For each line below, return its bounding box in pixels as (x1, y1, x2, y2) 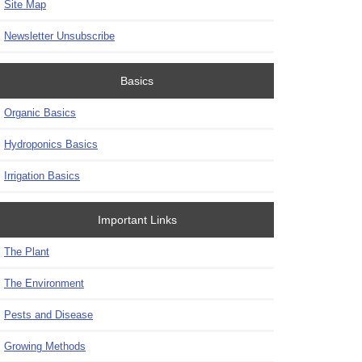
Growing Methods (4, 339, 86, 352)
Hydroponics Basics (4, 137, 98, 150)
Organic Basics (4, 106, 76, 119)
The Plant (4, 245, 49, 258)
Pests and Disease (4, 308, 93, 321)
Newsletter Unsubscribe (4, 30, 115, 43)
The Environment (4, 276, 84, 289)
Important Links (97, 213, 177, 227)
